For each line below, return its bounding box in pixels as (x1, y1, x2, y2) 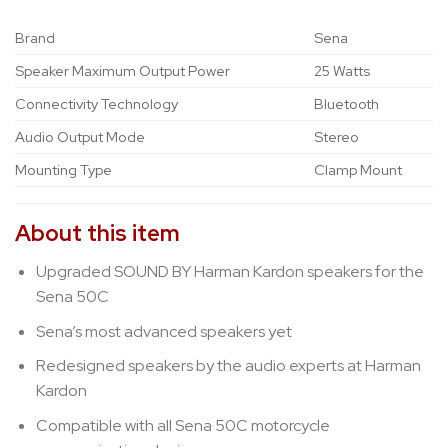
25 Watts (314, 60, 371, 80)
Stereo (314, 126, 360, 146)
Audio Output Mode (15, 126, 145, 146)
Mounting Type (15, 159, 112, 179)
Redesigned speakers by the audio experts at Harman (35, 355, 421, 377)
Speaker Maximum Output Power (15, 60, 230, 80)
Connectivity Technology (15, 93, 178, 113)
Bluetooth (314, 93, 380, 113)
